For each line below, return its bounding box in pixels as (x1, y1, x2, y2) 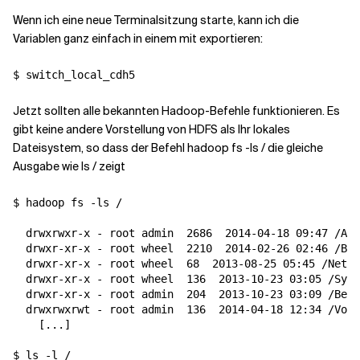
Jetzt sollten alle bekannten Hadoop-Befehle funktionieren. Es (13, 104, 340, 118)
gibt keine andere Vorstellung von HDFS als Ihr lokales (13, 122, 290, 137)
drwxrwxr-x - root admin (13, 227, 186, 239)
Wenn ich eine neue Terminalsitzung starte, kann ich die (13, 13, 299, 27)
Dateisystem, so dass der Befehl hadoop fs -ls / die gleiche (13, 141, 323, 155)
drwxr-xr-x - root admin (13, 288, 186, 301)
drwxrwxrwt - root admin (13, 303, 186, 316)
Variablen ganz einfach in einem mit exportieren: (13, 31, 263, 46)
